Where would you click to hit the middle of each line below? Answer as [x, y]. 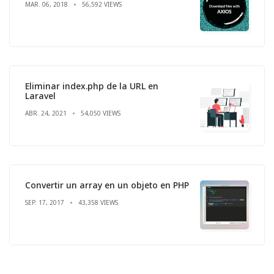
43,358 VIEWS [98, 202]
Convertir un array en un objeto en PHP [107, 185]
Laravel [40, 95]
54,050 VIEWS [101, 113]
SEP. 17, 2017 [45, 202]
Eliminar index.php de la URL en [92, 86]
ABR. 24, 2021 [46, 113]
